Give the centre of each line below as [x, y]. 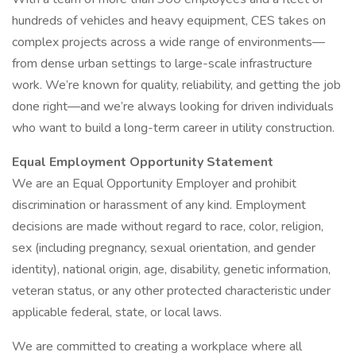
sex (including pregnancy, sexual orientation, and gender [164, 248]
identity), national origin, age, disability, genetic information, [171, 269]
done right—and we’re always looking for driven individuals [173, 106]
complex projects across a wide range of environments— [168, 42]
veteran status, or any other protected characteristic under [171, 291]
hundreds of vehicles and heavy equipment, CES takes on [169, 21]
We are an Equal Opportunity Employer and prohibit [154, 184]
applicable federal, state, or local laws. [117, 312]
